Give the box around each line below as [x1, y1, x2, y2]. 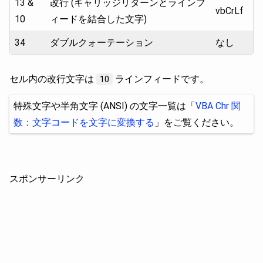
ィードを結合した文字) [50, 14, 147, 25]
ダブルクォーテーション [50, 37, 153, 48]
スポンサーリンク [9, 173, 85, 184]
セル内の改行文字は [9, 73, 96, 85]
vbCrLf [215, 5, 244, 16]
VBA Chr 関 [195, 100, 241, 112]
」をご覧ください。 [154, 117, 239, 128]
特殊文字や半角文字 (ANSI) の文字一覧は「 [14, 100, 195, 112]
